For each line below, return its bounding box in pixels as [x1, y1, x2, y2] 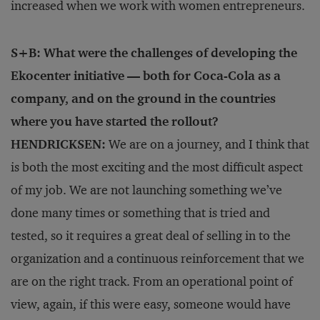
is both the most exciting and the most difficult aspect [11, 159, 303, 176]
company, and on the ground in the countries [11, 91, 276, 107]
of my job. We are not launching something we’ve [11, 182, 282, 199]
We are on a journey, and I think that [106, 136, 309, 153]
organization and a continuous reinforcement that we [11, 251, 304, 267]
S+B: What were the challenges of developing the [11, 45, 297, 61]
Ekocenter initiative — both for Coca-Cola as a [11, 68, 281, 84]
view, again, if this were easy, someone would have [11, 296, 291, 313]
